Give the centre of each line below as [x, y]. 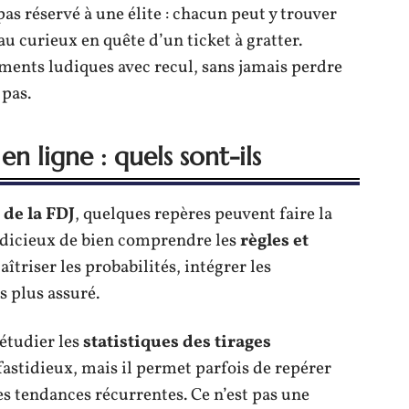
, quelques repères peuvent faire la [204, 215]
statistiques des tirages [177, 342]
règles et [274, 241]
